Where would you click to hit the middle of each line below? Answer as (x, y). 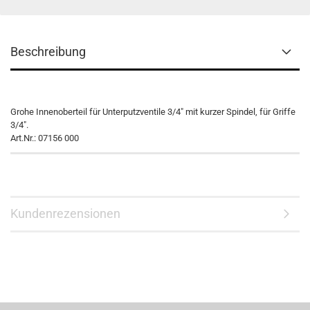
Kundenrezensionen (65, 213)
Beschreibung (48, 52)
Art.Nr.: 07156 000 (45, 138)
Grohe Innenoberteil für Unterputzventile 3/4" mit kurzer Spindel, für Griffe (153, 112)
